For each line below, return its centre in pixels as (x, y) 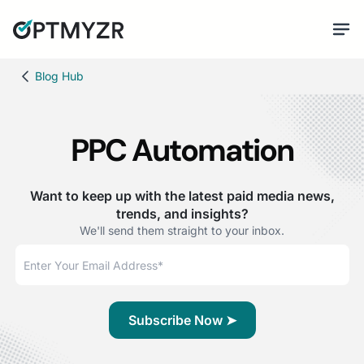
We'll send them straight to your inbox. (182, 230)
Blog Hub (59, 76)
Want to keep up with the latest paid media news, (182, 196)
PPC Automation (182, 150)
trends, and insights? (182, 214)
